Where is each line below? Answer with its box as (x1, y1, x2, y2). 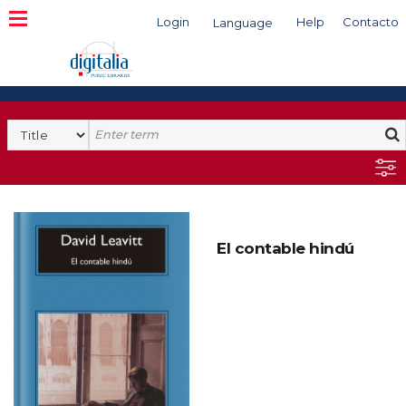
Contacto (343, 14, 399, 29)
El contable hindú (217, 239, 354, 257)
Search (88, 120, 137, 136)
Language (213, 15, 273, 30)
